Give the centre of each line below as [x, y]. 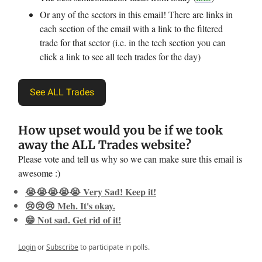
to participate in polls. [114, 247]
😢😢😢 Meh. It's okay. [70, 206]
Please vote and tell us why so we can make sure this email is [130, 159]
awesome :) [39, 173]
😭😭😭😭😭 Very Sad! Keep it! [91, 192]
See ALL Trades [62, 92]
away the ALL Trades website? [105, 145]
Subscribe [62, 247]
